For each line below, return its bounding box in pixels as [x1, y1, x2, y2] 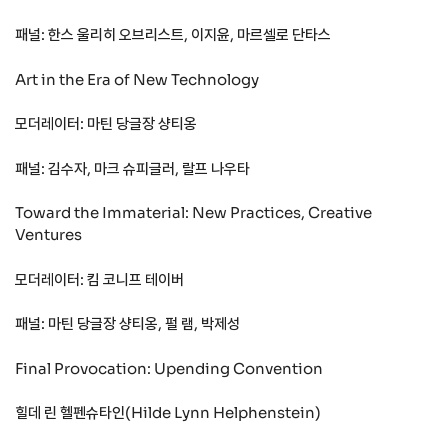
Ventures [15, 225, 82, 245]
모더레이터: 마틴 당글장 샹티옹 [15, 114, 197, 134]
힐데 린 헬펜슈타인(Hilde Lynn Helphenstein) [15, 403, 321, 423]
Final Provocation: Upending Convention [15, 358, 323, 378]
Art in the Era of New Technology [15, 69, 259, 89]
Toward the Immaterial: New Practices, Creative [15, 203, 372, 223]
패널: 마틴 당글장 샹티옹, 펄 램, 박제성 [15, 314, 240, 334]
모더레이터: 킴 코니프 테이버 [15, 269, 184, 289]
